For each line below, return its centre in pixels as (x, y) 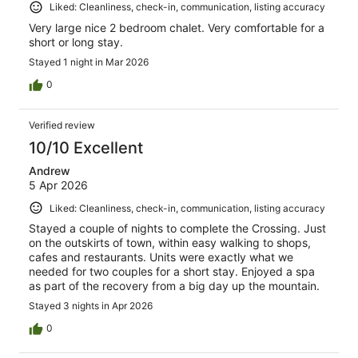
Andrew (50, 170)
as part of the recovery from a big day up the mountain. (174, 286)
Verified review (62, 125)
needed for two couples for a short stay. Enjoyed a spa (172, 272)
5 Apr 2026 (58, 185)
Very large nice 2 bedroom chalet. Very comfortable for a (177, 27)
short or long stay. (76, 42)
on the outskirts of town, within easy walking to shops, (170, 243)
